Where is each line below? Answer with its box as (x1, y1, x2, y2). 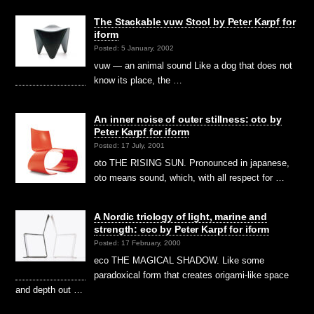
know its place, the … (94, 74, 183, 86)
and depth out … (15, 284, 83, 295)
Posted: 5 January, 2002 (94, 43, 175, 52)
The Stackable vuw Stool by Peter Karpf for (94, 15, 296, 27)
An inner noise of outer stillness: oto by (94, 113, 282, 125)
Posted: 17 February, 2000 (94, 238, 182, 247)
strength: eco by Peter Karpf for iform (94, 223, 269, 235)
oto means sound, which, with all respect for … (94, 172, 285, 183)
